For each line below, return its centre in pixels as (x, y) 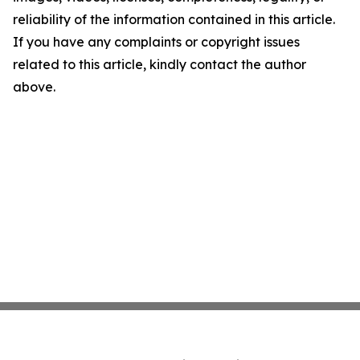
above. (34, 86)
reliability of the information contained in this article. (174, 19)
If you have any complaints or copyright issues (156, 41)
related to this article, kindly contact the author (160, 64)
